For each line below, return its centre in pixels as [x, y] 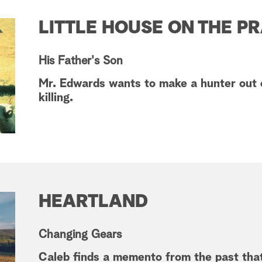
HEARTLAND [93, 202]
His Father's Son [81, 61]
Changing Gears [80, 235]
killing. [56, 98]
